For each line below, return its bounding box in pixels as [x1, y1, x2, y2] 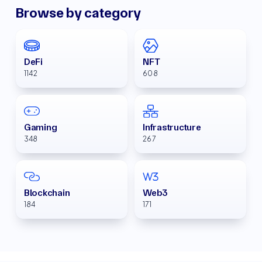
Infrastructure [143, 122, 201, 133]
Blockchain [23, 187, 70, 198]
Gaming [23, 122, 57, 133]
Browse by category [15, 5, 141, 21]
